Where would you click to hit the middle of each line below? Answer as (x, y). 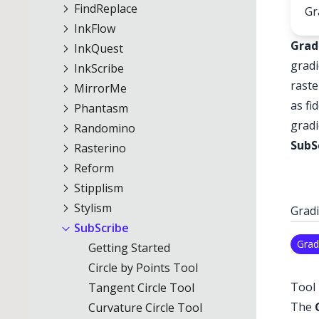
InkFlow (93, 28)
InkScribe (98, 68)
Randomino (103, 128)
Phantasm (100, 108)
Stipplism (97, 188)
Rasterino (99, 148)
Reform (93, 168)
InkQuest (97, 48)
